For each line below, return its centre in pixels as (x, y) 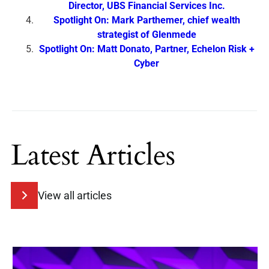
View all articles (75, 195)
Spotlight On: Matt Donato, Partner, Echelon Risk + (147, 49)
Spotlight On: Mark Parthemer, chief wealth (147, 20)
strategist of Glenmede (147, 34)
